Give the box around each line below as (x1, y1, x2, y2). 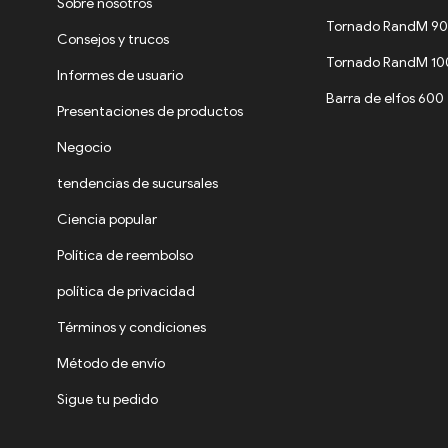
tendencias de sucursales (57, 175, 219, 193)
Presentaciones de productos (57, 103, 244, 121)
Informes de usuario (57, 67, 184, 85)
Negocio (57, 139, 112, 157)
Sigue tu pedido (57, 391, 159, 409)
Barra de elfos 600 (326, 90, 445, 108)
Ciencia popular (57, 211, 158, 229)
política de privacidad (57, 283, 196, 301)
